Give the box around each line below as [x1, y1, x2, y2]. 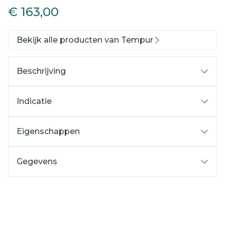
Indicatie [17, 96, 52, 106]
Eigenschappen [17, 127, 80, 136]
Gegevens [17, 157, 57, 166]
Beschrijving [17, 66, 66, 76]
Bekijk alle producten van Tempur [17, 35, 153, 45]
